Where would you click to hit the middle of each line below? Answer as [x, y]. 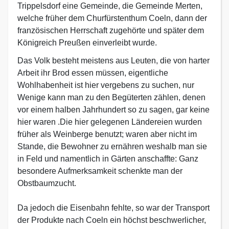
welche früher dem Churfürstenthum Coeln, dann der [112, 18]
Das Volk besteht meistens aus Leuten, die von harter [113, 61]
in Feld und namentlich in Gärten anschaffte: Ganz [108, 159]
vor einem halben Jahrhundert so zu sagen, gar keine [113, 110]
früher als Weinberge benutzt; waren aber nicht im [107, 134]
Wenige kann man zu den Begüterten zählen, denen [111, 97]
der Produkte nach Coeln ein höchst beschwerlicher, [112, 220]
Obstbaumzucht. [47, 183]
